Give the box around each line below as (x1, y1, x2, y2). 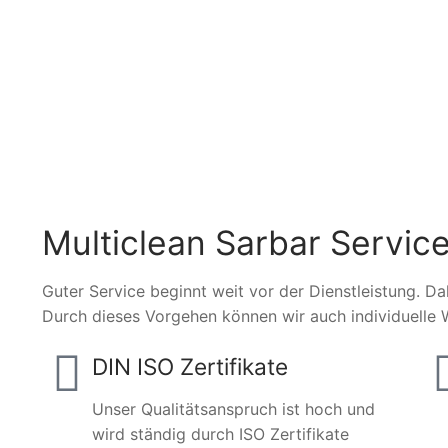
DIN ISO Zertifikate (92, 353, 288, 381)
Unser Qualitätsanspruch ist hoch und (92, 399, 375, 420)
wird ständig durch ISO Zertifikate (92, 424, 349, 445)
